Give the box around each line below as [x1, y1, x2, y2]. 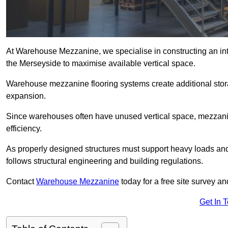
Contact [6, 177, 36, 186]
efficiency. [6, 124, 42, 133]
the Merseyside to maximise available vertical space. [6, 59, 195, 68]
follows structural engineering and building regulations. [6, 157, 203, 166]
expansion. [6, 92, 46, 101]
